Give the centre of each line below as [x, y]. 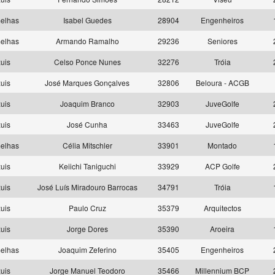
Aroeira [222, 229]
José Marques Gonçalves [87, 83]
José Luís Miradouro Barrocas [87, 187]
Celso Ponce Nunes [87, 62]
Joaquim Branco [87, 103]
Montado [222, 145]
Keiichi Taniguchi [87, 166]
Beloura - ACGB [222, 83]
